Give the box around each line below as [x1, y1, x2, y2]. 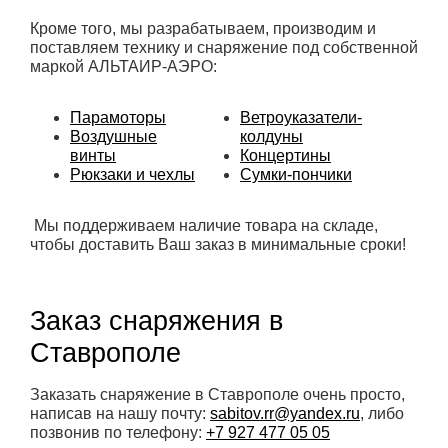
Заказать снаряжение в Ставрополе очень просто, [30, 386, 405, 404]
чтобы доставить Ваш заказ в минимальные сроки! [30, 236, 406, 254]
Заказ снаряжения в [30, 306, 283, 337]
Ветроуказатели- [240, 109, 362, 127]
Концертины [240, 147, 331, 165]
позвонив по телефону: [30, 424, 206, 442]
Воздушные [70, 128, 157, 146]
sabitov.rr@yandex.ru [210, 405, 360, 423]
